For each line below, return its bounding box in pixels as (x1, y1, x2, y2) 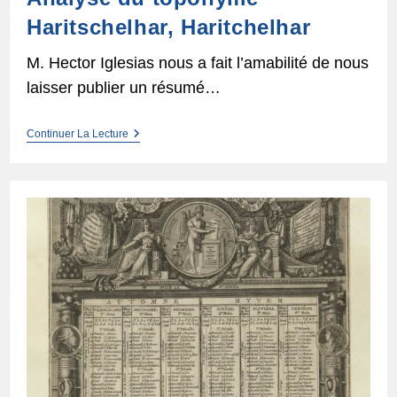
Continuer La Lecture (26, 128, 128, 141)
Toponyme (127, 155, 186, 170)
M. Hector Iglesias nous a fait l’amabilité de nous (26, 54, 369, 73)
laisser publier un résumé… (26, 79, 221, 97)
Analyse (127, 127, 172, 142)
